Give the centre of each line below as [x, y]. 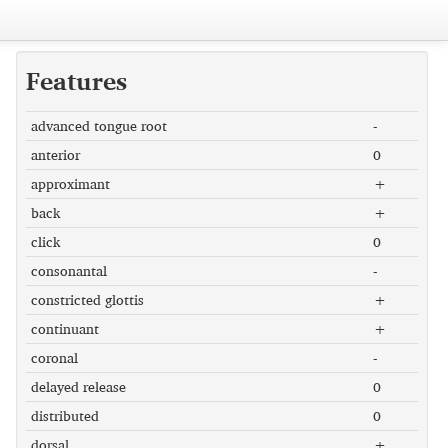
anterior [55, 154]
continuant [64, 328]
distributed [64, 415]
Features [76, 81]
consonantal [68, 270]
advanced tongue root [98, 125]
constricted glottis [87, 299]
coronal [54, 357]
